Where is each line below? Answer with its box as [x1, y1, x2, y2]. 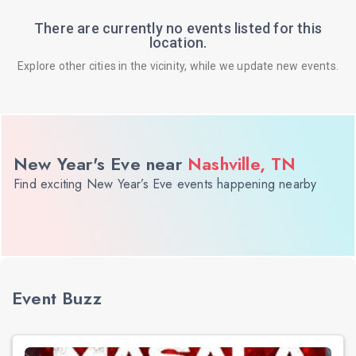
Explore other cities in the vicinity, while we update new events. [17, 60, 339, 72]
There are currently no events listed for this [33, 20, 322, 37]
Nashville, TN [188, 151, 296, 176]
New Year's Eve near [14, 151, 188, 176]
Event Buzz [12, 285, 102, 311]
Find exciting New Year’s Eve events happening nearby [14, 175, 317, 193]
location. [149, 34, 207, 51]
